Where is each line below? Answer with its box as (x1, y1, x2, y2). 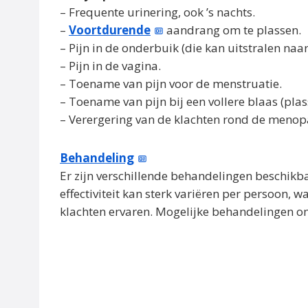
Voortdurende (69, 22, 151, 38)
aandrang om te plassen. (164, 22, 302, 38)
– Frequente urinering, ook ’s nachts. (60, 4, 255, 21)
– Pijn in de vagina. (60, 58, 161, 74)
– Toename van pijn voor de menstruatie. (60, 76, 282, 92)
